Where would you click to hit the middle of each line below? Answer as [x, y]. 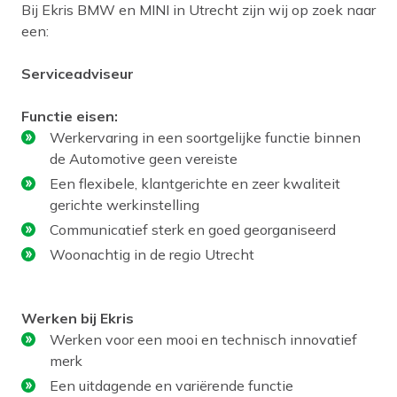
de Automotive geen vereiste [144, 158]
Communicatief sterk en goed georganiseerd [193, 229]
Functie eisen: [70, 116]
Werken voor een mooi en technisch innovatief [203, 339]
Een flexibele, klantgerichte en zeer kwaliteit [195, 183]
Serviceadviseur [78, 73]
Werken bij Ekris [78, 318]
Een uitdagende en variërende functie [171, 385]
